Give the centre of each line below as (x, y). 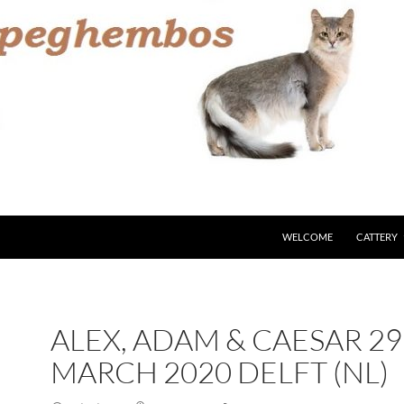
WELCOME (308, 237)
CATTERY (377, 237)
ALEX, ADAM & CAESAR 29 (226, 340)
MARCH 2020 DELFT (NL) (220, 372)
